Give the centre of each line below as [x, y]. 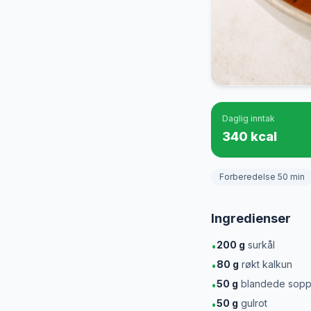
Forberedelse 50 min [262, 177]
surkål [260, 245]
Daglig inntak [249, 118]
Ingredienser [251, 218]
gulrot [253, 303]
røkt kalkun [266, 264]
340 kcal [250, 136]
